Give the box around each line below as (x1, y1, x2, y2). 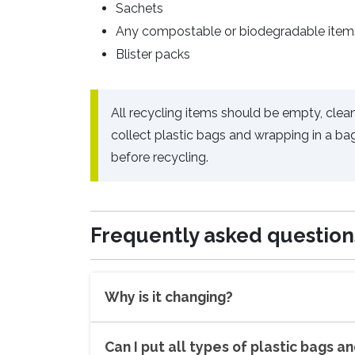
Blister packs (116, 47, 190, 63)
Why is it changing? (105, 288, 233, 306)
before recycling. (111, 150, 208, 166)
